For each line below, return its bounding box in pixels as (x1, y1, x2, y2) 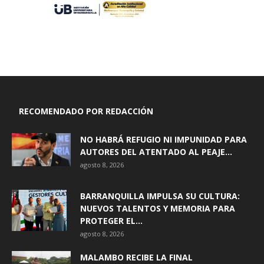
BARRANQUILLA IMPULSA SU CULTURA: (80, 190, 240, 202)
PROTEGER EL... (80, 215, 143, 227)
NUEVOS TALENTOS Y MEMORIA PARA (80, 203, 235, 214)
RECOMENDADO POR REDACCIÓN (19, 105, 153, 117)
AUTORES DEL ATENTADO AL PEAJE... (80, 146, 232, 158)
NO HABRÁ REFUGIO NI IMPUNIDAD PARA (80, 134, 247, 146)
